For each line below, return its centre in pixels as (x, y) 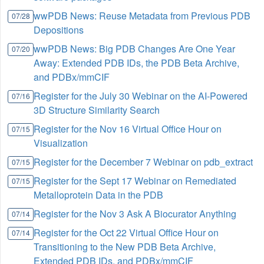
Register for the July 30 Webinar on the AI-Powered (141, 96)
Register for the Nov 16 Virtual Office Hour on (128, 129)
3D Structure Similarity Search (97, 110)
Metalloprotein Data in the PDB (99, 195)
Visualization (61, 143)
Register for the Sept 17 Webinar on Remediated (135, 181)
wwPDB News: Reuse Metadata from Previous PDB (142, 16)
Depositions (59, 30)
